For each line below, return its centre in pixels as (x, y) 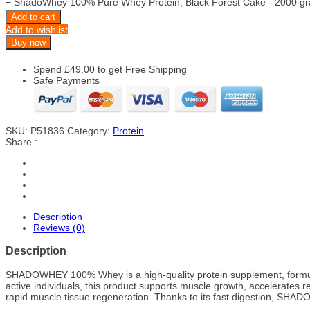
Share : (21, 142)
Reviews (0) (59, 228)
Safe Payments (66, 80)
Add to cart (33, 17)
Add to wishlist (37, 30)
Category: (90, 131)
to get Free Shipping (141, 69)
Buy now (28, 43)
